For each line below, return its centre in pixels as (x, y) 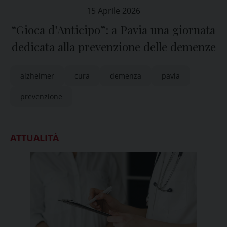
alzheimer (37, 76)
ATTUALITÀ (34, 138)
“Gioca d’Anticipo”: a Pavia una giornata (113, 30)
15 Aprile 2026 (113, 11)
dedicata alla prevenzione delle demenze (113, 47)
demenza (126, 76)
